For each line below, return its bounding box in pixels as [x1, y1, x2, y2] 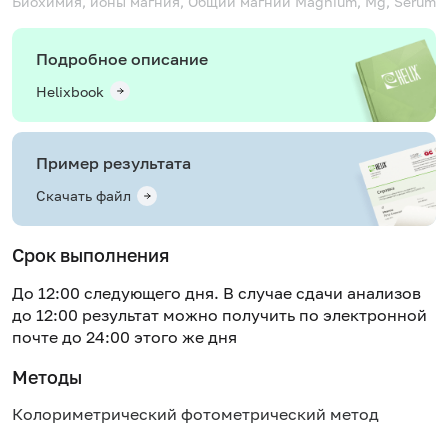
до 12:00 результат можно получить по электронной [12, 304, 427, 325]
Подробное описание [36, 48, 208, 69]
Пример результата [36, 152, 191, 173]
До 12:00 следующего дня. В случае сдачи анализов [12, 282, 421, 303]
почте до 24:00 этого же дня [12, 326, 237, 347]
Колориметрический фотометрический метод [12, 404, 379, 425]
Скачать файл [36, 187, 131, 205]
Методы [12, 365, 82, 388]
